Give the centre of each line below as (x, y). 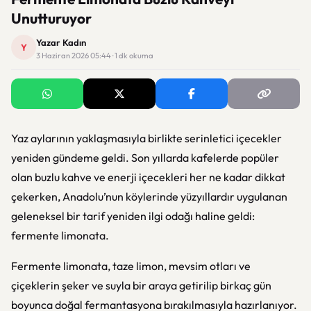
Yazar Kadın (61, 42)
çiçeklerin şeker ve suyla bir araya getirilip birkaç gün (141, 285)
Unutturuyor (51, 18)
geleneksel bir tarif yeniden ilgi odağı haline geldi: (133, 216)
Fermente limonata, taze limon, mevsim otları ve (131, 266)
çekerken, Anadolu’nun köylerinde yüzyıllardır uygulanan (149, 196)
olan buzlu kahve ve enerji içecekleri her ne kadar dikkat (148, 177)
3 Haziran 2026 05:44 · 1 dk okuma (95, 56)
